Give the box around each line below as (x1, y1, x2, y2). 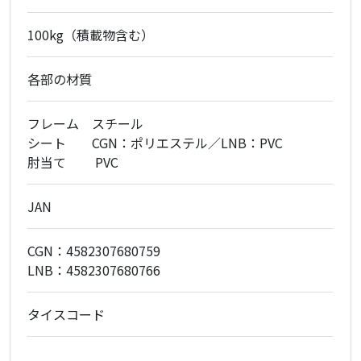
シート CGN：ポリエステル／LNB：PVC (27, 133, 284, 153)
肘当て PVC (27, 152, 119, 172)
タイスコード (27, 305, 106, 325)
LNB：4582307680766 (27, 260, 161, 280)
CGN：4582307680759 (27, 241, 161, 261)
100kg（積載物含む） (27, 25, 155, 45)
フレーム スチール (27, 114, 144, 134)
